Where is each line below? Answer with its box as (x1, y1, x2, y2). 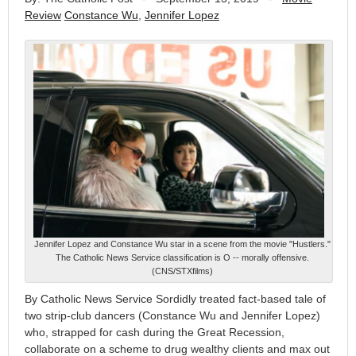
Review (25, 8, 61, 21)
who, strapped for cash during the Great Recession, (25, 326, 284, 339)
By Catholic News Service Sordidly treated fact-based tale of (25, 292, 326, 306)
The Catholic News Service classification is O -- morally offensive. (55, 253, 309, 263)
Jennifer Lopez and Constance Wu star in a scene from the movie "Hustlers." (33, 239, 331, 250)
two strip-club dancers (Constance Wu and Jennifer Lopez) (25, 309, 320, 323)
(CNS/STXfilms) (151, 266, 213, 277)
